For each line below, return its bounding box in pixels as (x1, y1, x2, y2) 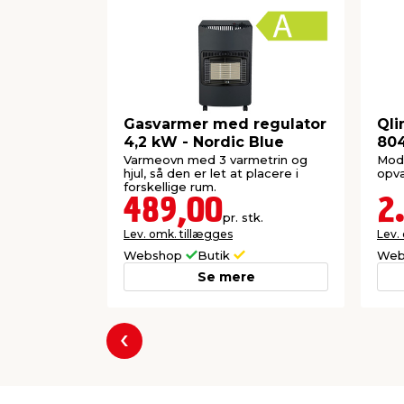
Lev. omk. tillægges (124, 226, 233, 241)
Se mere (197, 268, 255, 285)
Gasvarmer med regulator (124, 115, 326, 133)
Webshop (124, 247, 186, 262)
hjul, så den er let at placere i (124, 165, 298, 180)
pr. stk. (223, 209, 263, 225)
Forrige (123, 343, 176, 361)
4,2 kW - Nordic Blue (124, 133, 284, 151)
